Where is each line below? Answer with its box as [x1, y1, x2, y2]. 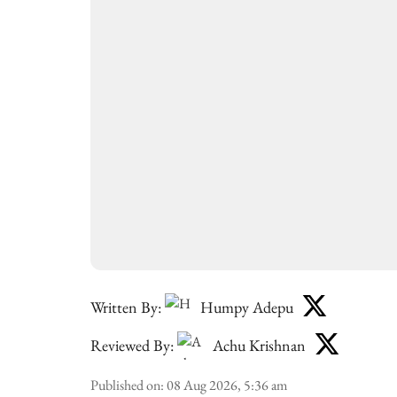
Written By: [90, 296, 161, 317]
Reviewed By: [90, 334, 174, 355]
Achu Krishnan [213, 334, 306, 355]
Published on [90, 376, 160, 394]
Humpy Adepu [200, 296, 293, 317]
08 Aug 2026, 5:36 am [167, 376, 287, 394]
